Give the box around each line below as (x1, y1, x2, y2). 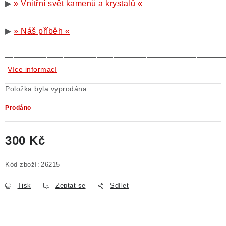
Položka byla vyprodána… (5, 85, 94, 93)
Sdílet (110, 182, 129, 189)
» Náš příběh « (14, 27, 70, 35)
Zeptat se (55, 182, 86, 189)
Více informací (8, 65, 57, 73)
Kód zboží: (5, 161, 39, 168)
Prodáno (5, 104, 31, 111)
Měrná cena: (5, 148, 48, 156)
